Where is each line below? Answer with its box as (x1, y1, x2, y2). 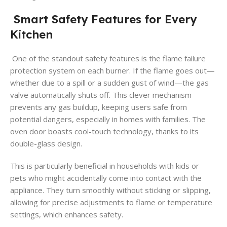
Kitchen (10, 27, 53, 42)
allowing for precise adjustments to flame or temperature (10, 197, 212, 207)
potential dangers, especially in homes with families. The (10, 113, 206, 124)
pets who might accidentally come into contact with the (10, 172, 202, 183)
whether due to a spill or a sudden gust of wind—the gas (10, 77, 209, 88)
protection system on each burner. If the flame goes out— (10, 65, 215, 75)
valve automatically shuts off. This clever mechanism (10, 89, 192, 100)
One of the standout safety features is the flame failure (10, 53, 206, 63)
